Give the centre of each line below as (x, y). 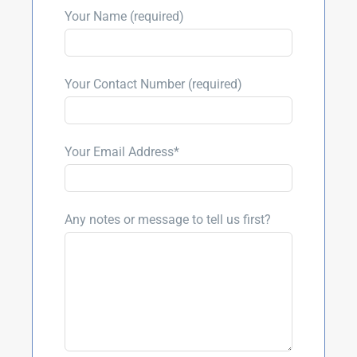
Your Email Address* (122, 151)
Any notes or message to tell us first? (168, 219)
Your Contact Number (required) (153, 84)
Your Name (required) (124, 16)
